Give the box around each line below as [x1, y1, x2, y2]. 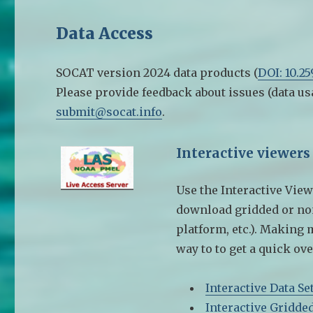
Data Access [56, 22, 154, 43]
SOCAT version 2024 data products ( [56, 65, 259, 80]
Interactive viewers [176, 144, 311, 161]
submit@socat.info [56, 104, 163, 119]
